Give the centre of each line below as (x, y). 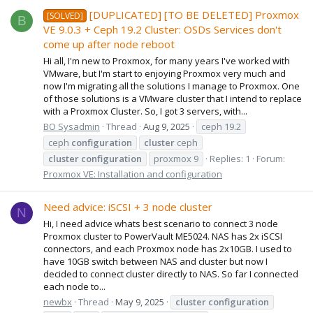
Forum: (271, 158)
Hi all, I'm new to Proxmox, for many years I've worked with (167, 60)
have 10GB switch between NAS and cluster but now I (155, 261)
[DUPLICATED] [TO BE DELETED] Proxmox (195, 15)
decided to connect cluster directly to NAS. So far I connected (171, 274)
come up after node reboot (109, 44)
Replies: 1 (230, 158)
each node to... (74, 286)
